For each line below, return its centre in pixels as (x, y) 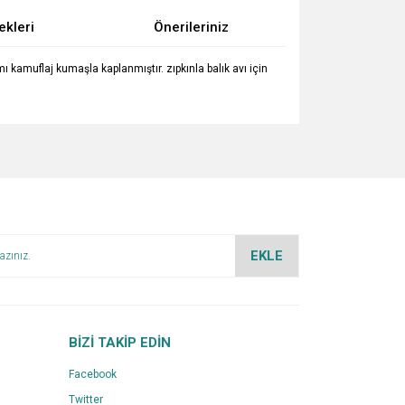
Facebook (93, 374)
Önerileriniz (192, 27)
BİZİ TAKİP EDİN (120, 343)
